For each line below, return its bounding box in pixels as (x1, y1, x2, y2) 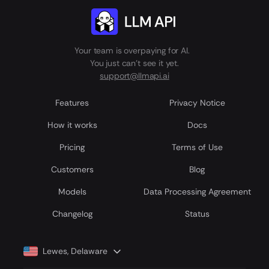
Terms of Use (171, 142, 223, 153)
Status (184, 208, 210, 219)
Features (55, 97, 89, 108)
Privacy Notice (169, 97, 225, 108)
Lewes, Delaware (43, 246, 107, 256)
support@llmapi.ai (100, 70, 169, 81)
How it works (47, 119, 97, 130)
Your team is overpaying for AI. (74, 45, 195, 56)
